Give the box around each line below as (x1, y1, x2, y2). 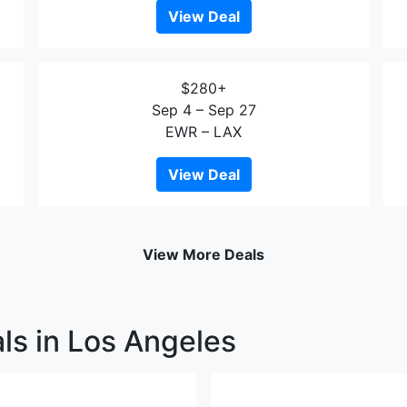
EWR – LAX (165, 123, 242, 141)
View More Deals (143, 245, 264, 263)
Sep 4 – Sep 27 (151, 101, 256, 119)
